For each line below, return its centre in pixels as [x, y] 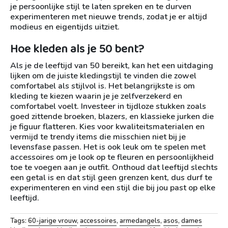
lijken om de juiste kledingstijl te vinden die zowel [103, 76]
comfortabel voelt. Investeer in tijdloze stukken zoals [108, 107]
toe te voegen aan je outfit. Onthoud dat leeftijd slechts [114, 168]
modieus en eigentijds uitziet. [65, 27]
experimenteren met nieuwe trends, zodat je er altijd [109, 17]
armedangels [140, 221]
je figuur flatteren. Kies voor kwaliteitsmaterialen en [107, 127]
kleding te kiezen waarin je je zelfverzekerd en [96, 96]
